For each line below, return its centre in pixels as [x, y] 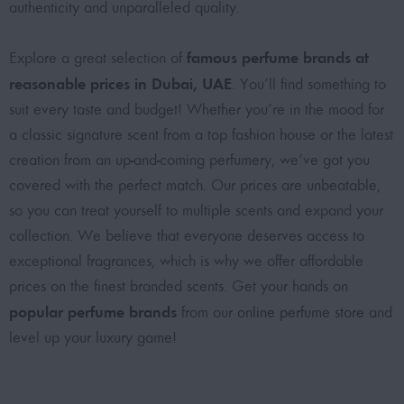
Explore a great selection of [98, 58]
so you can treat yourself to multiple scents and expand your [196, 211]
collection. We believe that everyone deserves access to [187, 236]
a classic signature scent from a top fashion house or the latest [201, 135]
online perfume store [301, 312]
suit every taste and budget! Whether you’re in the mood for [197, 110]
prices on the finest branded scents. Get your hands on [179, 286]
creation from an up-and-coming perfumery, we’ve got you [189, 160]
